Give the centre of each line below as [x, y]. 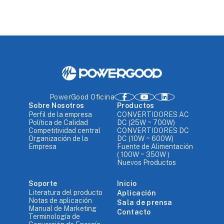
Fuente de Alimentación [155, 147]
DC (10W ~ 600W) [145, 139]
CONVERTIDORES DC [153, 131]
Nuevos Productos [146, 163]
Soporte [43, 184]
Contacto [134, 212]
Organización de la [58, 139]
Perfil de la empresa [60, 115]
